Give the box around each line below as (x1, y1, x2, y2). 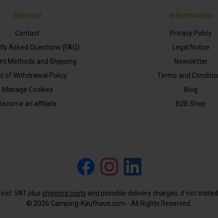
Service (13, 11, 42, 20)
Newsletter (174, 57, 208, 66)
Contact (15, 29, 39, 37)
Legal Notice (172, 43, 210, 52)
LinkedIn (121, 167, 146, 175)
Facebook (74, 167, 104, 175)
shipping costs (42, 189, 86, 198)
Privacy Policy (170, 29, 212, 37)
